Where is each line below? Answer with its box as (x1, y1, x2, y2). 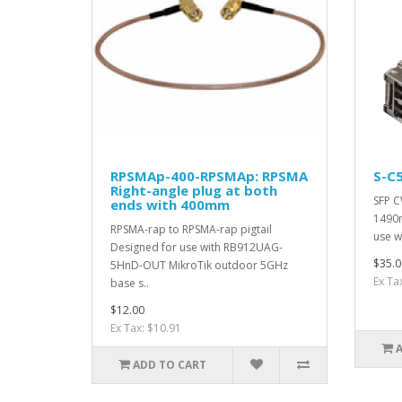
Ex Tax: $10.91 (110, 320, 181, 336)
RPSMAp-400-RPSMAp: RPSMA (110, 167, 308, 186)
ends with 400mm (110, 196, 230, 214)
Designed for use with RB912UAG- (110, 240, 283, 256)
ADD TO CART (133, 357, 207, 373)
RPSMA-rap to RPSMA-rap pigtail (110, 222, 272, 238)
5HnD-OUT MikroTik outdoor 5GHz (110, 258, 288, 274)
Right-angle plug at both (110, 181, 277, 200)
